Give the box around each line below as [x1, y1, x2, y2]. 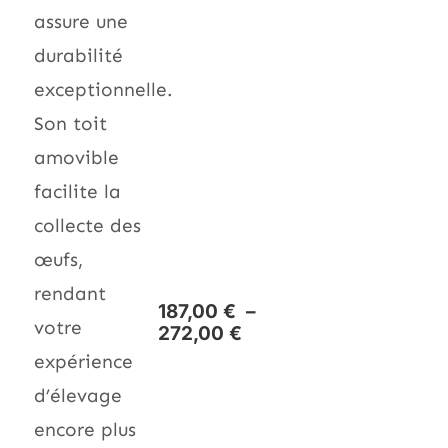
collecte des [34, 213, 141, 237]
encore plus [34, 417, 136, 441]
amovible [34, 145, 119, 169]
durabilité [34, 43, 123, 67]
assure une [34, 9, 128, 33]
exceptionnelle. [34, 77, 173, 101]
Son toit [34, 111, 107, 135]
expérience [34, 349, 133, 373]
